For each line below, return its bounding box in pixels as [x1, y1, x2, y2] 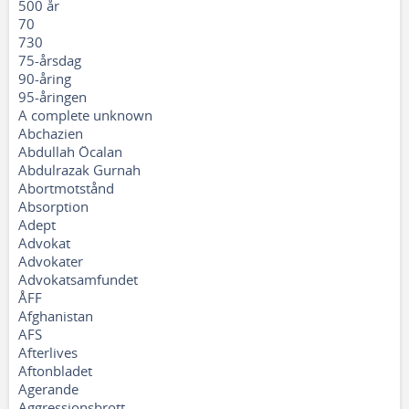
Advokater [18, 252, 83, 270]
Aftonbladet [18, 362, 92, 380]
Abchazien [18, 124, 83, 142]
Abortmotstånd [18, 179, 114, 197]
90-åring [18, 69, 71, 88]
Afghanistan [18, 307, 93, 325]
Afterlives [18, 343, 78, 362]
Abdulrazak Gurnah [18, 161, 141, 179]
